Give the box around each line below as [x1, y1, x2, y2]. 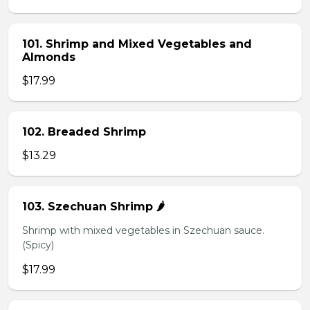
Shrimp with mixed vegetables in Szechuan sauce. [22, 224, 264, 237]
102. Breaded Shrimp [22, 125, 146, 138]
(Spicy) [22, 239, 54, 251]
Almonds [22, 51, 75, 64]
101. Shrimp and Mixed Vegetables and [22, 37, 252, 51]
